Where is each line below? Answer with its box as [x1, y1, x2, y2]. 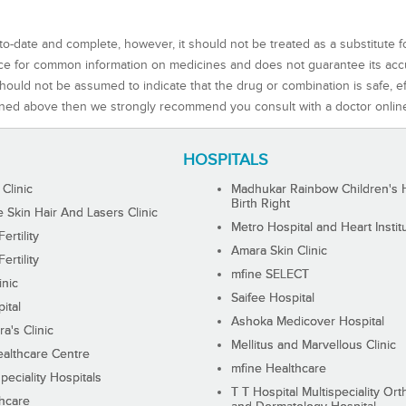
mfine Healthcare [231, 362, 327, 377]
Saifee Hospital [231, 291, 315, 306]
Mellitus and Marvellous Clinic [231, 338, 397, 353]
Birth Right [231, 197, 291, 212]
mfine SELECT [231, 267, 310, 283]
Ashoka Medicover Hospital [231, 314, 385, 330]
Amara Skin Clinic [231, 244, 328, 259]
